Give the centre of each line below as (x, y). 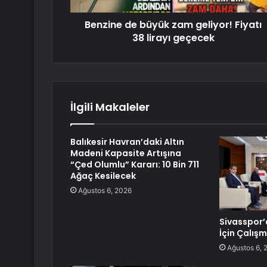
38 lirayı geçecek (173, 38)
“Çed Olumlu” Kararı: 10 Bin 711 (135, 165)
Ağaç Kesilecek (103, 176)
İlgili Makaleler (110, 107)
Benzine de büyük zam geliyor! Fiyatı (173, 25)
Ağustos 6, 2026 (105, 191)
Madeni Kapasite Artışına (126, 153)
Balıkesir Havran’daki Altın (127, 142)
